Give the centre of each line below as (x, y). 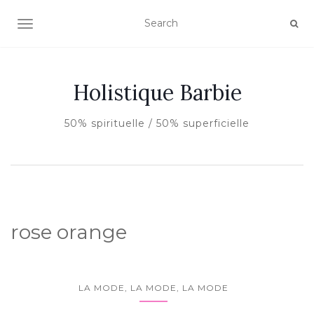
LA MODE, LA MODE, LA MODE (153, 288)
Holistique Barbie (157, 93)
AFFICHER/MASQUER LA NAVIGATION (122, 25)
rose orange (69, 232)
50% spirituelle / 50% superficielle (157, 123)
